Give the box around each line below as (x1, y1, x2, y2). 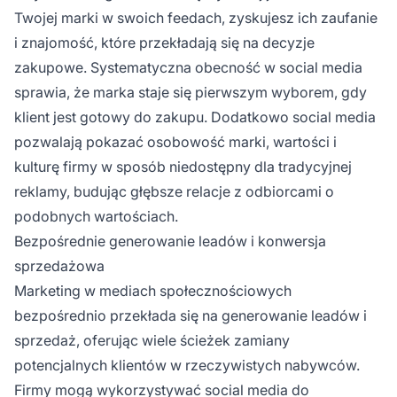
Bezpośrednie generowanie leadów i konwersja (14, 231, 326, 250)
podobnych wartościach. (14, 206, 178, 225)
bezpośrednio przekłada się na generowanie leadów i (14, 306, 367, 324)
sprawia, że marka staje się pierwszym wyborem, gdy (14, 82, 367, 101)
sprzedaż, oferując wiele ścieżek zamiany (14, 331, 290, 349)
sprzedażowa (14, 256, 105, 275)
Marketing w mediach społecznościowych (14, 281, 292, 300)
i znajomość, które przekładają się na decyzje (14, 33, 315, 51)
